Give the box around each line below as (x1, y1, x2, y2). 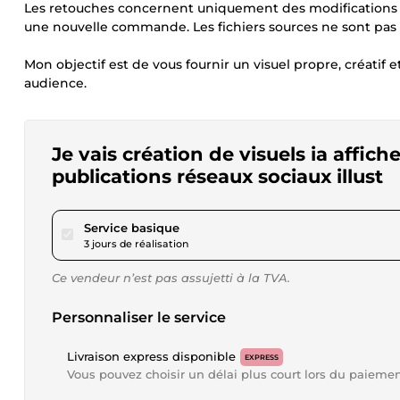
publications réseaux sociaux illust (52, 165, 383, 187)
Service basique (84, 221, 179, 235)
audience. (24, 75, 87, 91)
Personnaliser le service (52, 309, 226, 326)
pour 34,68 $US (179, 220, 269, 234)
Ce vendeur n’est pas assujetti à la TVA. (52, 271, 290, 285)
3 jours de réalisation (84, 237, 188, 250)
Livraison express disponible (67, 349, 236, 363)
